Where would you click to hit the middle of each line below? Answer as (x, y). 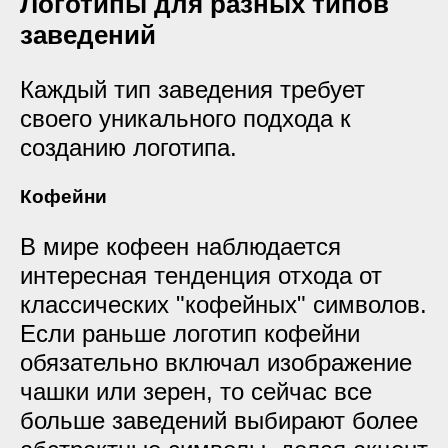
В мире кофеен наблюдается (180, 246)
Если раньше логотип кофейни (190, 333)
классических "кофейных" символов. (223, 304)
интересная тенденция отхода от (201, 275)
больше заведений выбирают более (219, 420)
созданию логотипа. (128, 147)
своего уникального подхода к (185, 118)
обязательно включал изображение (216, 362)
